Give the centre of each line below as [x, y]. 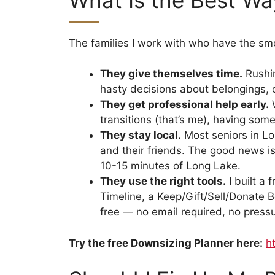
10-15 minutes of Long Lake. [170, 166]
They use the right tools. [163, 181]
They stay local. [141, 135]
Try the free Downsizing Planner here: [166, 243]
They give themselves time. [171, 74]
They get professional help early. [184, 105]
